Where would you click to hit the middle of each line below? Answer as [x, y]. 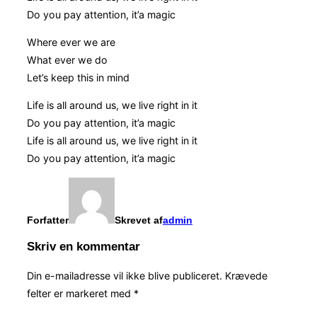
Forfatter [48, 220]
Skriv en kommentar [83, 247]
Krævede [246, 276]
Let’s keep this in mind [78, 78]
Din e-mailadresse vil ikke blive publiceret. [125, 276]
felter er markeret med [80, 294]
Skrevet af [139, 220]
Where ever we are [71, 42]
